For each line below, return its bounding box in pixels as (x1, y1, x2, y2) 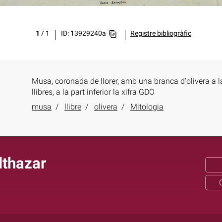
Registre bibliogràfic (130, 29, 191, 38)
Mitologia (130, 102, 164, 111)
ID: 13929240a (60, 29, 106, 38)
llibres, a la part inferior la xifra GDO (32, 87, 155, 97)
